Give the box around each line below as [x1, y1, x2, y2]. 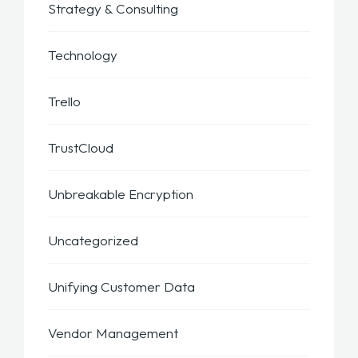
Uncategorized [48, 232, 138, 249]
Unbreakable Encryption [48, 185, 193, 203]
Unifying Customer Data [48, 278, 195, 296]
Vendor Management [48, 324, 178, 342]
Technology [48, 46, 117, 64]
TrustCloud [48, 139, 113, 157]
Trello [48, 93, 81, 110]
